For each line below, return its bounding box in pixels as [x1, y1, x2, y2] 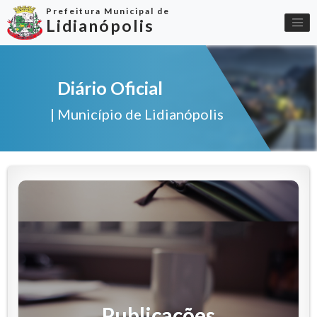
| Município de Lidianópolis [50, 105, 224, 123]
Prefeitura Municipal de [46, 5, 170, 16]
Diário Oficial [57, 77, 163, 99]
